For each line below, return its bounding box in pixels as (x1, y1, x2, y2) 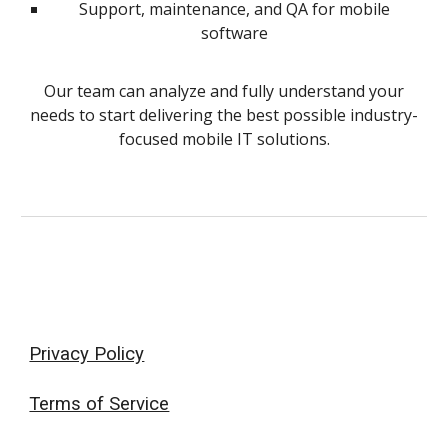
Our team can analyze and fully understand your (44, 80, 404, 102)
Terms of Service (29, 393, 170, 415)
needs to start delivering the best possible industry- (30, 104, 418, 126)
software (200, 22, 268, 44)
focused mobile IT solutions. (118, 128, 330, 150)
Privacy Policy (29, 343, 145, 365)
